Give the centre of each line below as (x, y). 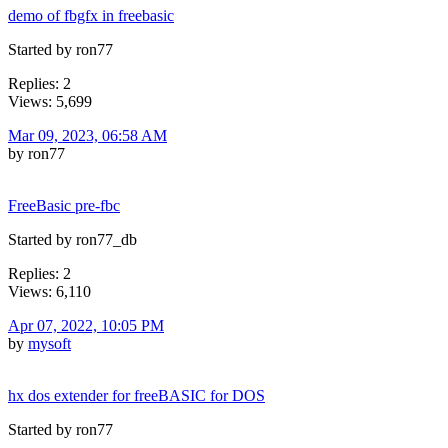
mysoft (49, 343)
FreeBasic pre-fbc (64, 205)
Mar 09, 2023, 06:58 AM (87, 135)
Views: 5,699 (50, 101)
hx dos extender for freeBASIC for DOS (136, 395)
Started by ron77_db (72, 239)
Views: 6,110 (49, 291)
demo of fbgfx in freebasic (91, 15)
